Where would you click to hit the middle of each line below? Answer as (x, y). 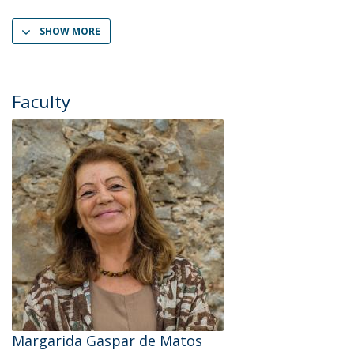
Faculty (41, 101)
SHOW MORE (70, 31)
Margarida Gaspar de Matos (107, 341)
